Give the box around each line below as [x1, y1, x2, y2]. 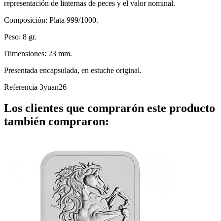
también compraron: [4, 114, 109, 128]
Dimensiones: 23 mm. [4, 49, 72, 58]
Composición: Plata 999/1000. [4, 15, 98, 24]
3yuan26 [39, 82, 67, 91]
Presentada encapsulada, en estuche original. [4, 66, 142, 74]
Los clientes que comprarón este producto [4, 101, 215, 114]
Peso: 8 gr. [4, 32, 37, 41]
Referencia [4, 82, 39, 91]
